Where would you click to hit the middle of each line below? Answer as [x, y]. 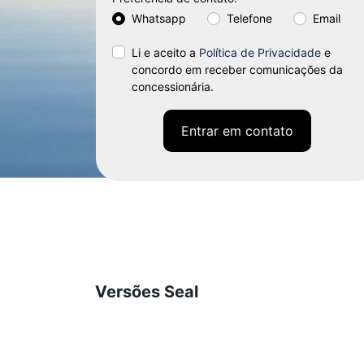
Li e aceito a [165, 52]
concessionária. [173, 86]
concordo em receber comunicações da [237, 69]
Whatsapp [159, 18]
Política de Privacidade [260, 52]
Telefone [249, 18]
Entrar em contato [237, 130]
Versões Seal [147, 292]
